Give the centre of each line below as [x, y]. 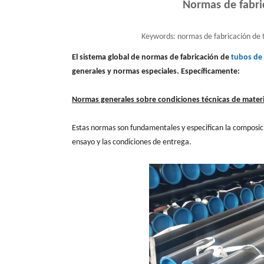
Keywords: [158, 37]
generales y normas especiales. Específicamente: [156, 71]
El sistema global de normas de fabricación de [151, 57]
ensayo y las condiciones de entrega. [132, 142]
